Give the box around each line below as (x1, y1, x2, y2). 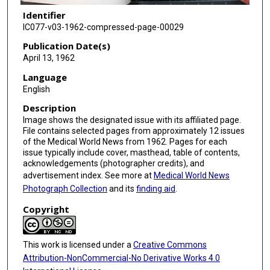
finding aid (136, 184, 175, 194)
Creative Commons (133, 240, 207, 250)
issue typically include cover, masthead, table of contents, (22, 148, 240, 158)
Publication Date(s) (22, 40, 110, 52)
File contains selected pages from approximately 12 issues (22, 126, 245, 136)
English (22, 84, 50, 94)
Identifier (22, 8, 66, 21)
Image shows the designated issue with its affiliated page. (22, 115, 241, 125)
